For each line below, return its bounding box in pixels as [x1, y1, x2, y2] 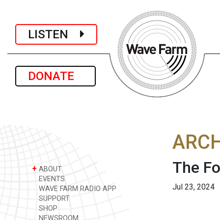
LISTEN [28, 27, 80, 41]
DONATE [28, 69, 83, 83]
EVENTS [37, 175, 65, 183]
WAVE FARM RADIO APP [37, 185, 116, 193]
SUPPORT [37, 194, 70, 203]
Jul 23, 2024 [172, 182, 215, 192]
